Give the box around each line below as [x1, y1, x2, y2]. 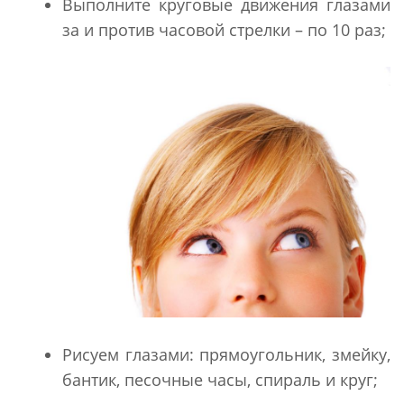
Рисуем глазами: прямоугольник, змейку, [62, 343, 390, 365]
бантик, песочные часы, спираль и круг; [62, 368, 378, 390]
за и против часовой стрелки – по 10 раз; [62, 19, 386, 41]
